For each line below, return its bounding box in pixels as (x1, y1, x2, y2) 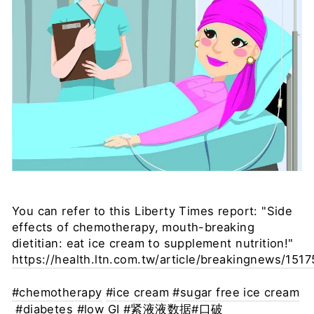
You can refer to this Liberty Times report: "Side (12, 204, 293, 218)
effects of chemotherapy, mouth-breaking (12, 220, 255, 234)
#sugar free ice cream (172, 285, 300, 299)
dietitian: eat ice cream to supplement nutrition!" (12, 236, 294, 250)
